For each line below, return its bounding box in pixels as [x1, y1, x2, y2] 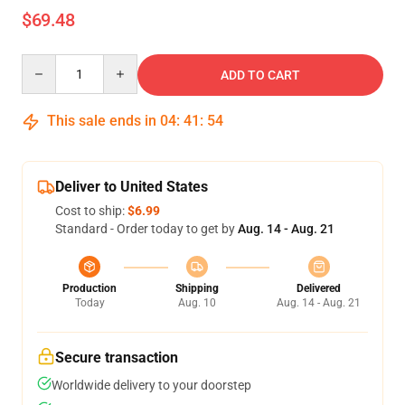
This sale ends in [43, 112, 160, 129]
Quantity [21, 55, 71, 70]
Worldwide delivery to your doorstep [52, 378, 251, 392]
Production [62, 282, 117, 295]
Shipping [174, 282, 219, 295]
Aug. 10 [177, 297, 216, 309]
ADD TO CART [221, 68, 300, 82]
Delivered [297, 282, 341, 295]
